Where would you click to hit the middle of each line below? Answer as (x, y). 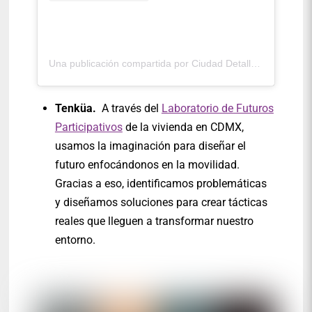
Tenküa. (75, 108)
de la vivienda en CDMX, (183, 127)
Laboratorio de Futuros (217, 108)
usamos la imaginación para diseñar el (150, 146)
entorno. (75, 240)
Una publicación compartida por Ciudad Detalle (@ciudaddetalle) (256, 63)
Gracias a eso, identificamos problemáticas (161, 183)
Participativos (88, 127)
